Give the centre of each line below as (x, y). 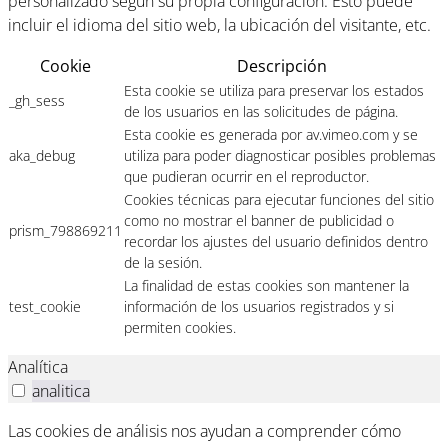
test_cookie (45, 307)
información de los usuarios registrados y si (259, 307)
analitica (61, 391)
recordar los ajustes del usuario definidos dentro (276, 242)
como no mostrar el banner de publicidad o (259, 221)
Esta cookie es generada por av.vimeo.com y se (271, 135)
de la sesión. (163, 263)
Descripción (281, 66)
